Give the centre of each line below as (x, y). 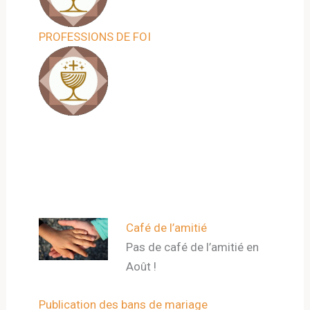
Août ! (141, 267)
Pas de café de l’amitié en (192, 247)
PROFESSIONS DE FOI (97, 36)
